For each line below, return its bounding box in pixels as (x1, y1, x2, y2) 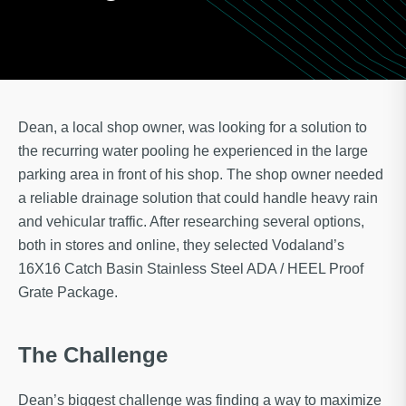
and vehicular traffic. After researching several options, (18, 214, 364, 230)
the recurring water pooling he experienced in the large (18, 143, 368, 159)
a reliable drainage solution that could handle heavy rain (18, 190, 378, 207)
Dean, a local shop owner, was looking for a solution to (18, 120, 367, 136)
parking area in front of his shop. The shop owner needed (18, 167, 383, 183)
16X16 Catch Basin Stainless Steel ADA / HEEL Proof (18, 261, 363, 277)
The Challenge (18, 343, 168, 368)
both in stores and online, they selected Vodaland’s (18, 237, 344, 254)
